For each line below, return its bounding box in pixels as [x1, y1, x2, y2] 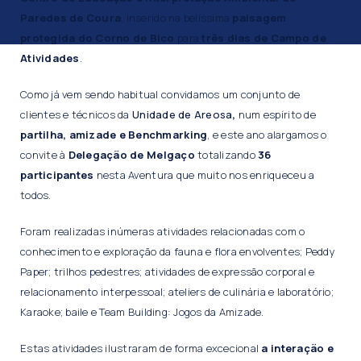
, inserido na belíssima [121, 10, 233, 25]
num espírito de [235, 107, 316, 122]
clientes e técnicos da [20, 107, 132, 122]
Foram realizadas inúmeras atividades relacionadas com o [20, 224, 305, 239]
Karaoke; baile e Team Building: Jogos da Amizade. [20, 305, 264, 319]
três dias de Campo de [199, 31, 326, 45]
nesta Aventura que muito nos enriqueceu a [93, 168, 315, 182]
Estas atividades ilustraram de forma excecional [20, 341, 262, 355]
